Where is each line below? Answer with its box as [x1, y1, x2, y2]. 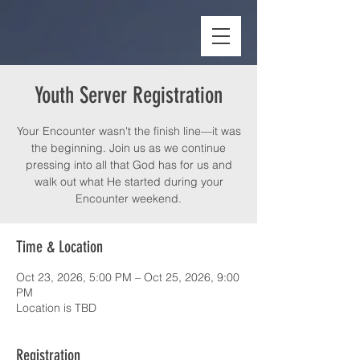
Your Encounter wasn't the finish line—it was [16, 124, 241, 138]
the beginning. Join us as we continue [31, 141, 226, 155]
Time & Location [16, 237, 103, 256]
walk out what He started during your [34, 174, 223, 189]
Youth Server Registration [35, 82, 223, 108]
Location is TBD [16, 301, 96, 315]
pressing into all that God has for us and [25, 157, 232, 172]
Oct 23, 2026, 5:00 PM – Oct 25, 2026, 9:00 [16, 270, 239, 284]
